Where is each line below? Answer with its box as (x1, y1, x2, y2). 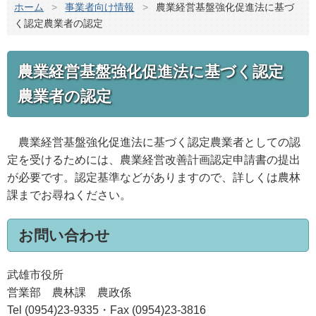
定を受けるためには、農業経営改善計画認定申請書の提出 (7, 153, 300, 166)
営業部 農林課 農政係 (7, 286, 131, 299)
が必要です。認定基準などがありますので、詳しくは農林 (7, 171, 300, 183)
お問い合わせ (18, 226, 110, 243)
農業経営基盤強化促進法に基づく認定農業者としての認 (7, 135, 300, 148)
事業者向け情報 (65, 1, 135, 13)
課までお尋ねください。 (7, 188, 131, 201)
